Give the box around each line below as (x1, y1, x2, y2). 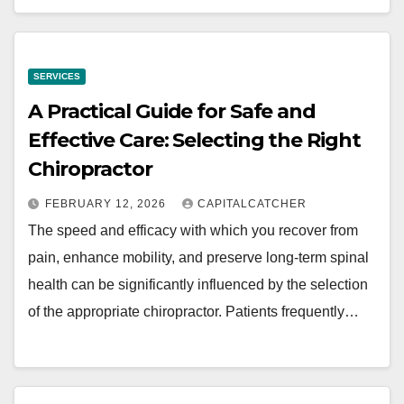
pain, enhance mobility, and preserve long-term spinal (28, 250, 369, 266)
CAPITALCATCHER (197, 197, 307, 211)
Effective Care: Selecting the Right (28, 128, 361, 153)
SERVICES (33, 71, 80, 82)
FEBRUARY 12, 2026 (45, 197, 170, 211)
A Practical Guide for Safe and (28, 99, 316, 124)
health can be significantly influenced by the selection (28, 277, 368, 293)
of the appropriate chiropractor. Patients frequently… (28, 304, 359, 320)
